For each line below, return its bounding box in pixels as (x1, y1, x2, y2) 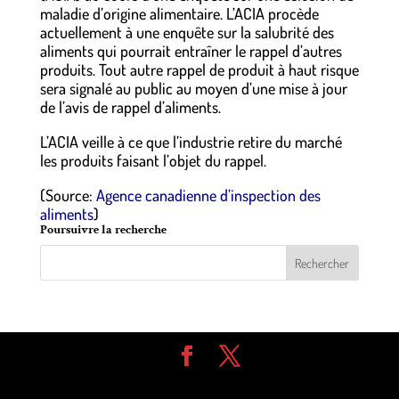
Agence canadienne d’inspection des (92, 185, 321, 206)
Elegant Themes (134, 372, 238, 393)
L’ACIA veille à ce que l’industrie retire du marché (39, 132, 342, 152)
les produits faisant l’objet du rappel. (39, 151, 266, 171)
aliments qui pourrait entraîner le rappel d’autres (39, 41, 342, 61)
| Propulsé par (237, 372, 328, 393)
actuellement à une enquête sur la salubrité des (39, 22, 334, 43)
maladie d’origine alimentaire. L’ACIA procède (39, 4, 319, 24)
